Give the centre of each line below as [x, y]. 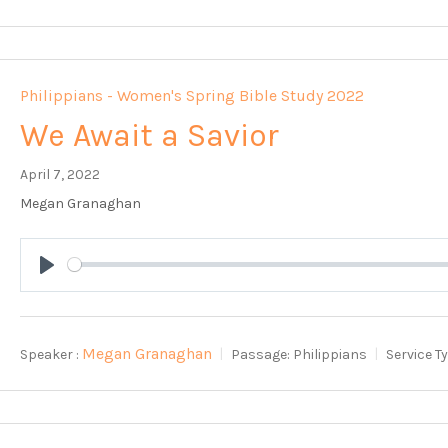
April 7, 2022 [60, 174]
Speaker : [50, 354]
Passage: [261, 354]
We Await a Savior [150, 135]
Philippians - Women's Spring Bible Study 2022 [192, 95]
